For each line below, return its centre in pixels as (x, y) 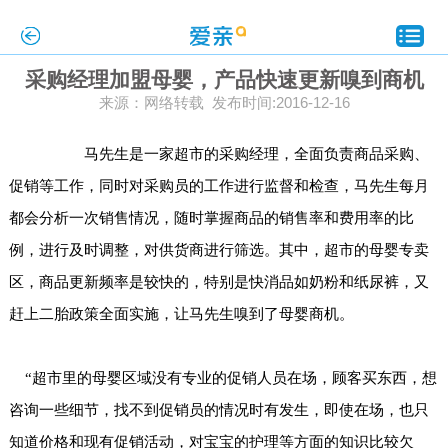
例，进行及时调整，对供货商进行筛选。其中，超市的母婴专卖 (218, 249)
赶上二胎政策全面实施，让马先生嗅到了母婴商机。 (181, 313)
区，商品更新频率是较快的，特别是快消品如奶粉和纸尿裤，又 (218, 281)
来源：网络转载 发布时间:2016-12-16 (224, 102)
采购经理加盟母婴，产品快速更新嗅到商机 (224, 79)
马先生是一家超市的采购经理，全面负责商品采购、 (249, 153)
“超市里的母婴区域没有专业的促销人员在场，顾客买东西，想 (222, 377)
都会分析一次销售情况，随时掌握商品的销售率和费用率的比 (211, 217)
